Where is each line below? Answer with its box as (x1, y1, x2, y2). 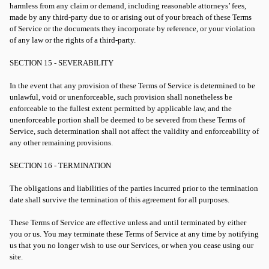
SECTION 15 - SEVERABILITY (10, 58, 113, 67)
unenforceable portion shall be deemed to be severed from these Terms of (10, 115, 245, 124)
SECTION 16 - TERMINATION (10, 161, 111, 170)
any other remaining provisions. (10, 138, 113, 147)
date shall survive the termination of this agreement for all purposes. (10, 195, 229, 204)
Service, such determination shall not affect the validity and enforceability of (10, 127, 259, 136)
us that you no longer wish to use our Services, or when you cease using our (10, 241, 253, 250)
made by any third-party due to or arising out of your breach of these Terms (10, 13, 252, 22)
